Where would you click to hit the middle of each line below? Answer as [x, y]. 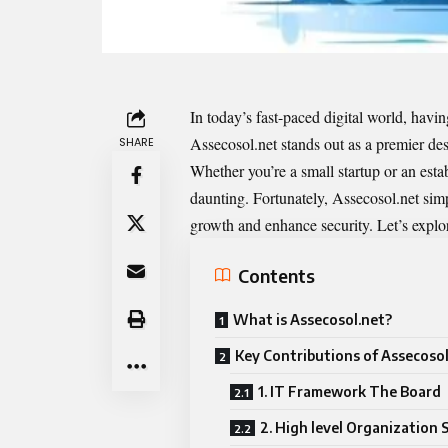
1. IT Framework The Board [349, 392]
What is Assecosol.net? [312, 320]
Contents [276, 275]
